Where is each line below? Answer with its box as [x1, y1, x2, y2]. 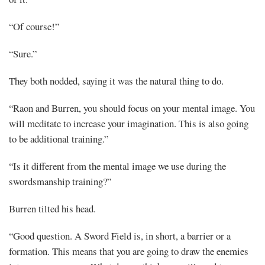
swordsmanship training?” [9, 174, 111, 188]
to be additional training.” [9, 131, 108, 146]
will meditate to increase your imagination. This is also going [9, 116, 248, 130]
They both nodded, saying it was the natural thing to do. [9, 73, 224, 88]
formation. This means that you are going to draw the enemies [9, 244, 248, 258]
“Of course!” [9, 19, 59, 33]
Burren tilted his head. [9, 201, 96, 215]
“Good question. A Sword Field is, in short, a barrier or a [9, 228, 231, 243]
